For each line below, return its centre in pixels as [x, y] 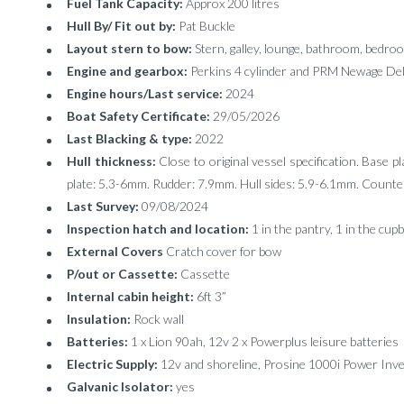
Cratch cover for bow [224, 251]
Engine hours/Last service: [146, 93]
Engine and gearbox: [129, 71]
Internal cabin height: [132, 296]
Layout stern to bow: [131, 48]
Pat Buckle [207, 26]
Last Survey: [104, 206]
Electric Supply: [114, 364]
